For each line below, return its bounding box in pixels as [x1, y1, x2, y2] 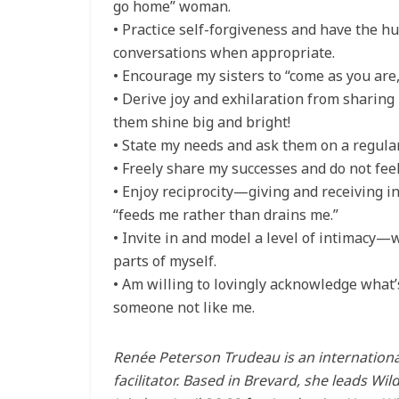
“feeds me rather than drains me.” [113, 205, 338, 225]
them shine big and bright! [113, 112, 290, 133]
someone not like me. [113, 297, 255, 318]
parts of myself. [113, 251, 216, 272]
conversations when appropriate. [113, 43, 335, 63]
